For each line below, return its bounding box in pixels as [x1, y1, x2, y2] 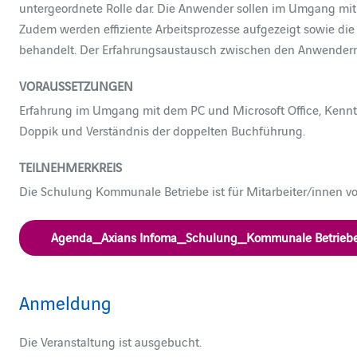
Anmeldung [19, 288, 112, 315]
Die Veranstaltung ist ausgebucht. [19, 332, 202, 350]
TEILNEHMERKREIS [19, 158, 122, 175]
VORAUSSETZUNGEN [19, 76, 133, 94]
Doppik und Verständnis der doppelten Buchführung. [19, 121, 305, 139]
